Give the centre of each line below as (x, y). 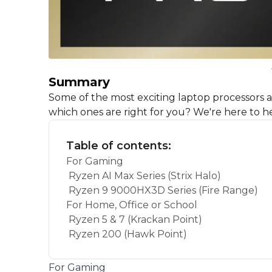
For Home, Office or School (132, 205)
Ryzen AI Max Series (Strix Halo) (145, 176)
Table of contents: (119, 146)
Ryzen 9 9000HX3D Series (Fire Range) (163, 191)
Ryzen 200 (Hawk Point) (128, 234)
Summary (79, 82)
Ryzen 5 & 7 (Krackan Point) (135, 220)
